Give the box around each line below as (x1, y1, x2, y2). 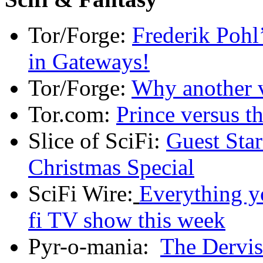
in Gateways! (28, 48, 150, 74)
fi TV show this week (28, 207, 225, 232)
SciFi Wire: (28, 180, 133, 206)
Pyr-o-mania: (28, 233, 160, 259)
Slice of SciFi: (28, 127, 166, 153)
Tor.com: (28, 101, 116, 127)
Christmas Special (28, 154, 194, 180)
